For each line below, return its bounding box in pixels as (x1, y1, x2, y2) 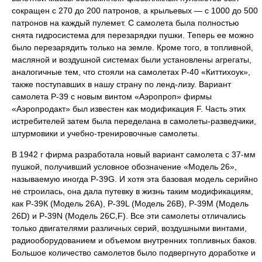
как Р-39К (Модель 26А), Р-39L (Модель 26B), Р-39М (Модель (12, 199, 249, 208)
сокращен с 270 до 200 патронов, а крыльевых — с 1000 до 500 (12, 6, 258, 15)
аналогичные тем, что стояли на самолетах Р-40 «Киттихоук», (12, 67, 250, 77)
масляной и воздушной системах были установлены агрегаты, (12, 55, 251, 64)
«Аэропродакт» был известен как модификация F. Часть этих (12, 104, 246, 113)
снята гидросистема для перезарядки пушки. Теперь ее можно (12, 30, 254, 40)
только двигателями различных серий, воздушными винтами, (12, 223, 247, 233)
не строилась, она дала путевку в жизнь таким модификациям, (12, 187, 253, 196)
